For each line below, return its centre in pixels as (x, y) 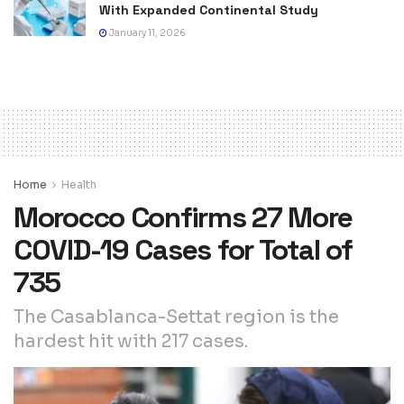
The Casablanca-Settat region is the (176, 317)
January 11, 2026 (147, 32)
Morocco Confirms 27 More (183, 217)
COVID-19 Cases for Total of (183, 249)
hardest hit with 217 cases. (131, 342)
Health (79, 184)
